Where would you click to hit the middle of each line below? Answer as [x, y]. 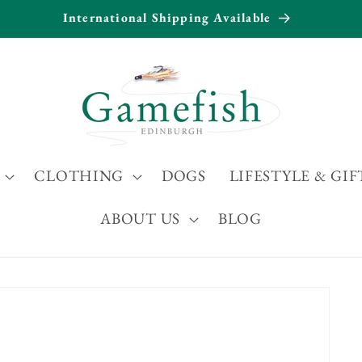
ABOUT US [141, 218]
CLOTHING [79, 176]
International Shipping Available [167, 17]
